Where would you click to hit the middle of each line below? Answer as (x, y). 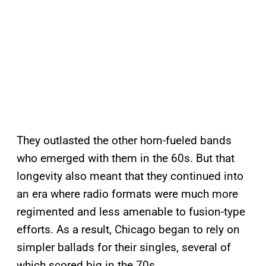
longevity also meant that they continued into (130, 176)
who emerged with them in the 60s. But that (126, 159)
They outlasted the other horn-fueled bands (124, 141)
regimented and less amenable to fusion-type (131, 212)
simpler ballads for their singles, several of (124, 248)
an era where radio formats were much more (127, 194)
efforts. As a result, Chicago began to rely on (128, 230)
